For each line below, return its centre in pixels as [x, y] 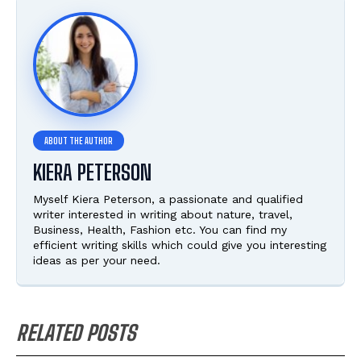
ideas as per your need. [97, 261]
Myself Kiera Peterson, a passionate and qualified [168, 199]
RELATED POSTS [76, 333]
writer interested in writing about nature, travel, [163, 215]
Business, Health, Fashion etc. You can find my [160, 230]
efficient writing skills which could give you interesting [180, 245]
